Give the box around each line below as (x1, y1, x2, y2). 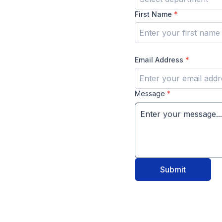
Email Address (135, 55, 185, 64)
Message (135, 89, 167, 98)
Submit (160, 165, 186, 174)
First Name (135, 10, 174, 18)
